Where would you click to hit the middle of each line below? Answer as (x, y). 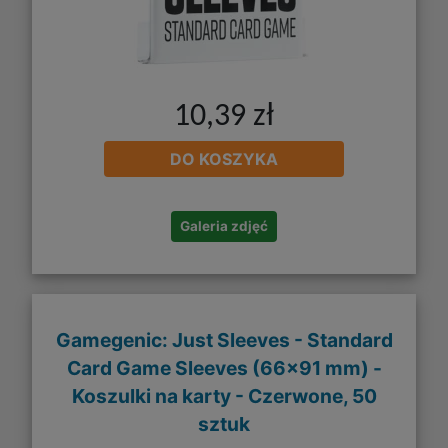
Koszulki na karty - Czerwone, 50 (224, 396)
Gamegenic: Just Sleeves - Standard (224, 340)
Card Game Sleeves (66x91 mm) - (224, 368)
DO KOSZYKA (224, 159)
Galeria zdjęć (224, 226)
